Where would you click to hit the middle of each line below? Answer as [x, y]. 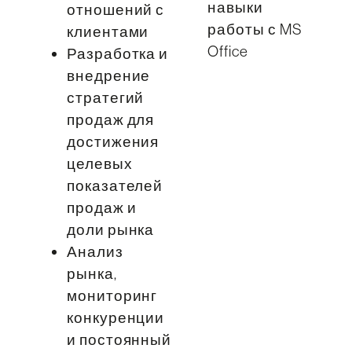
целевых [99, 163]
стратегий [105, 97]
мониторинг [112, 295]
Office [228, 51]
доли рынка [110, 229]
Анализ [95, 251]
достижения [113, 141]
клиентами [108, 31]
